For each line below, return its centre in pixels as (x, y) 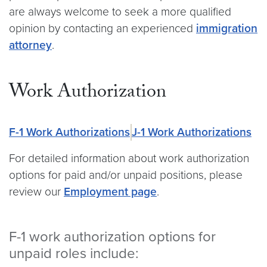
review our (36, 192)
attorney (30, 45)
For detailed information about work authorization (129, 158)
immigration (227, 28)
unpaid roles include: (74, 254)
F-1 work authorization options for (112, 237)
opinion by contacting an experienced (103, 28)
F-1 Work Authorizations (69, 132)
